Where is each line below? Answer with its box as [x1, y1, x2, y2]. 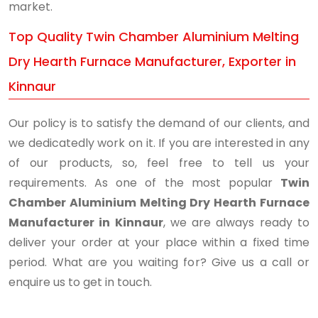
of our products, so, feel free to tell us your [9, 155, 309, 171]
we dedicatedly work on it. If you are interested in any [9, 135, 309, 151]
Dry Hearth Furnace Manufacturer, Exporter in [9, 53, 296, 70]
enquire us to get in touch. [9, 274, 152, 290]
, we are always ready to [163, 214, 310, 231]
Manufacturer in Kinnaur [9, 214, 163, 231]
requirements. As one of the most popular [9, 175, 280, 191]
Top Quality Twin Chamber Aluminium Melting [9, 28, 299, 45]
